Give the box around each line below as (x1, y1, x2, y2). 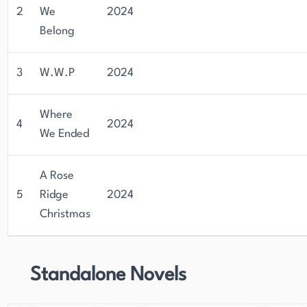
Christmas (40, 208, 90, 220)
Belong (40, 25, 75, 37)
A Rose (40, 170, 74, 182)
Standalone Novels (30, 266, 186, 285)
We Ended (40, 128, 89, 140)
